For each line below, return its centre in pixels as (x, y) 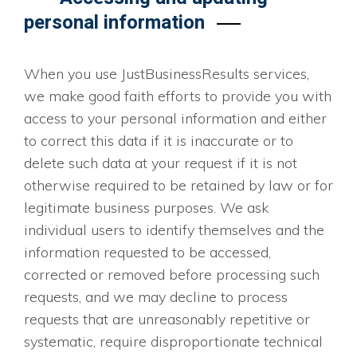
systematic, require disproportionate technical (173, 342)
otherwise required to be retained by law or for (178, 186)
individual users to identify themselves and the (174, 230)
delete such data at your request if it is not (161, 163)
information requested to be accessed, (147, 253)
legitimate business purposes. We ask (146, 208)
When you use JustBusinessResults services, (167, 74)
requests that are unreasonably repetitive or (167, 320)
